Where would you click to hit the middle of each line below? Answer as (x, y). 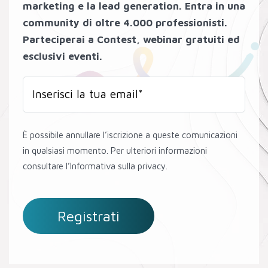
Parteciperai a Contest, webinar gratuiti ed (131, 39)
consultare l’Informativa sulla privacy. (95, 166)
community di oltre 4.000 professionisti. (125, 22)
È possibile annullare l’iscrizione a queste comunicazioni (130, 135)
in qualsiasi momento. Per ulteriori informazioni (115, 150)
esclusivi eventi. (63, 56)
